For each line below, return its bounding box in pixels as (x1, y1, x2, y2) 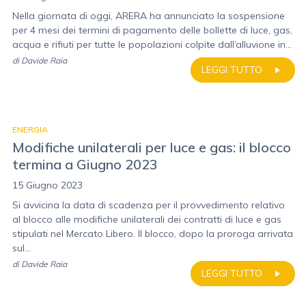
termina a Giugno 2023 (12, 156, 158, 173)
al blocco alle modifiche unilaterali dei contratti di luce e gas (12, 213, 281, 225)
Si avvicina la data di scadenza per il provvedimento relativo (12, 199, 285, 211)
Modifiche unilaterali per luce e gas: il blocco (12, 139, 291, 156)
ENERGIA (12, 124, 48, 135)
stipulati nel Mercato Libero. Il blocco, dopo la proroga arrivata (12, 227, 293, 240)
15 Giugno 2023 (12, 179, 83, 191)
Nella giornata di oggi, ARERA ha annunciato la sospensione (12, 10, 285, 22)
